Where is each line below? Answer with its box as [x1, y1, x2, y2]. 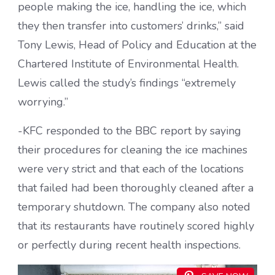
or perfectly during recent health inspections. [18, 237, 241, 252]
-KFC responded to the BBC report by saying [18, 123, 241, 138]
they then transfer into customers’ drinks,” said [18, 18, 244, 33]
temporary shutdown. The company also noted [18, 199, 250, 214]
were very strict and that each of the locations [18, 161, 244, 176]
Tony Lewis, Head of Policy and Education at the [18, 37, 257, 52]
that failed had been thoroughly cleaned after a [18, 180, 254, 195]
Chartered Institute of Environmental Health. [18, 56, 239, 71]
